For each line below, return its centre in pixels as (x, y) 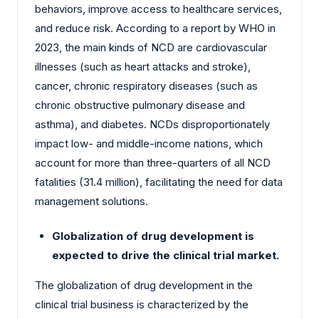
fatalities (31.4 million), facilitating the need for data (159, 182)
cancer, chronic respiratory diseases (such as (146, 85)
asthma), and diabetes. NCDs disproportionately (152, 124)
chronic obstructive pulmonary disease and (140, 105)
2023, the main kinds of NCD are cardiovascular (151, 47)
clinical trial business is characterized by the (142, 305)
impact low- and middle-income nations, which (149, 143)
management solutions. (91, 201)
